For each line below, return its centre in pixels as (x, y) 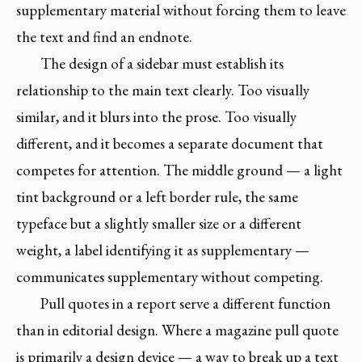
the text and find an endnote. (104, 36)
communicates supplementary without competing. (170, 276)
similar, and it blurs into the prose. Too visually (156, 116)
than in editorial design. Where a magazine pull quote (177, 330)
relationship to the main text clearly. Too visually (163, 90)
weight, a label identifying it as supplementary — (163, 250)
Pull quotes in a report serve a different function (186, 303)
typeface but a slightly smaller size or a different (159, 223)
